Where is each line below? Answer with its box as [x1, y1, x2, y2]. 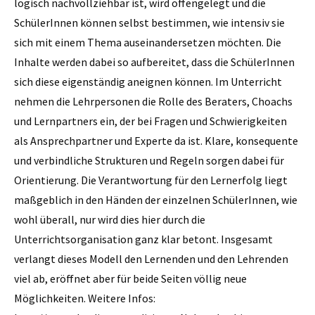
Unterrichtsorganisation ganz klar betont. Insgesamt [14, 231, 273, 246]
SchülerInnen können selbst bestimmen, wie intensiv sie [14, 15, 285, 30]
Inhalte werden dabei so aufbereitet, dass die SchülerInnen [14, 54, 295, 69]
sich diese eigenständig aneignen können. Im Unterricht [14, 74, 282, 89]
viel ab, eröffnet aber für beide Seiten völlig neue [14, 271, 247, 285]
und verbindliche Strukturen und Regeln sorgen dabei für [14, 153, 284, 167]
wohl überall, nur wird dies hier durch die [14, 212, 205, 226]
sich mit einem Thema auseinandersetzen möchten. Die [14, 34, 281, 49]
